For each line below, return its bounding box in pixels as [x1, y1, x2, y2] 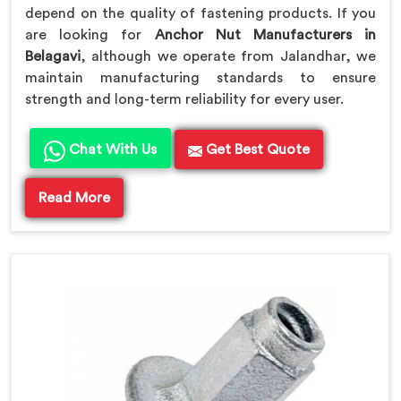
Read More [38, 191, 110, 206]
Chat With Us [65, 142, 157, 158]
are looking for [25, 28, 155, 43]
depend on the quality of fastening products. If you [25, 6, 376, 21]
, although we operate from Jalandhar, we [81, 49, 376, 64]
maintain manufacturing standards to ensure [25, 71, 376, 86]
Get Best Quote [202, 142, 310, 158]
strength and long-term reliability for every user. [25, 92, 344, 107]
